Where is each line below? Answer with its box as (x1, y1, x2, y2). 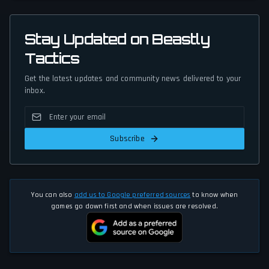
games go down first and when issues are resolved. (51, 202, 218, 211)
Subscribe (110, 133, 145, 145)
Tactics (25, 49, 80, 68)
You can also (31, 190, 74, 200)
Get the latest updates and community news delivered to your (25, 73, 241, 85)
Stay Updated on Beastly (25, 30, 210, 49)
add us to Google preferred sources (74, 190, 191, 200)
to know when (190, 190, 238, 200)
